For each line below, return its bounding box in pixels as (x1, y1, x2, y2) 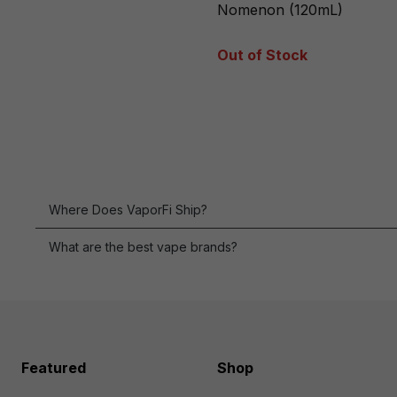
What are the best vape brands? (49, 238, 237, 254)
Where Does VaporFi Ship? (49, 201, 207, 217)
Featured (21, 359, 86, 377)
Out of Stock (217, 45, 308, 64)
